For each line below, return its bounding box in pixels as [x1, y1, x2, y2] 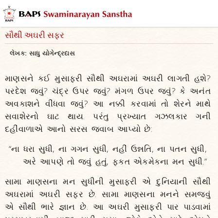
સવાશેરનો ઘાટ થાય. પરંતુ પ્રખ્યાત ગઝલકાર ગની [5, 110, 211, 122]
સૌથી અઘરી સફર [5, 29, 64, 43]
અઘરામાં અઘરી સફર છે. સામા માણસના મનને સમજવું [5, 188, 211, 200]
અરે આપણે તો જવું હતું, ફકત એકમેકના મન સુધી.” [8, 156, 207, 167]
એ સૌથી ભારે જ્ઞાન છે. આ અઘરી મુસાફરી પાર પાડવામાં [5, 201, 211, 212]
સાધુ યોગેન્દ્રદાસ [29, 49, 75, 57]
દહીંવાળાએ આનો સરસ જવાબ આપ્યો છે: [5, 123, 152, 134]
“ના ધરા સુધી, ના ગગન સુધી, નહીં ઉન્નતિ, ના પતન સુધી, [8, 143, 207, 154]
